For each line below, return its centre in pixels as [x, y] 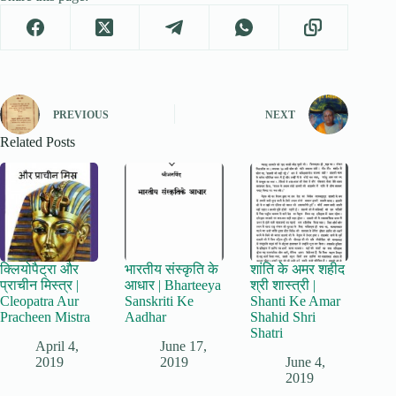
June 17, [184, 346]
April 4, [57, 346]
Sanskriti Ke [160, 301]
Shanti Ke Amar [295, 301]
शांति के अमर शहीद [297, 269]
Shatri [266, 332]
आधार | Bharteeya [173, 285]
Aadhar [146, 316]
